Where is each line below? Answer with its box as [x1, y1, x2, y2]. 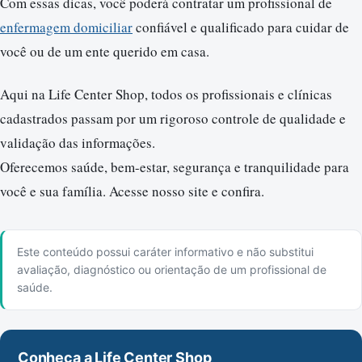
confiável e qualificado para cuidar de [133, 18, 349, 37]
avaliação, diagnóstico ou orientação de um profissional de [17, 263, 326, 277]
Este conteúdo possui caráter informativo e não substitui [17, 245, 314, 259]
